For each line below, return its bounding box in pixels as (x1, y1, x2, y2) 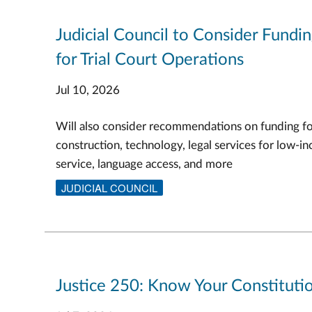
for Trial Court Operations (56, 51, 244, 68)
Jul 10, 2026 (56, 84, 120, 96)
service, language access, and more (56, 158, 233, 171)
